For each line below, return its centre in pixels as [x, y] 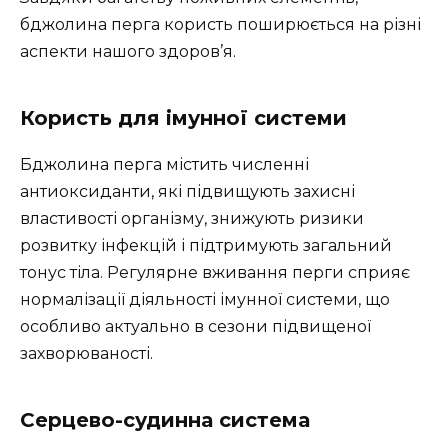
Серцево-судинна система [165, 420]
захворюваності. [86, 354]
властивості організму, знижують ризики [192, 219]
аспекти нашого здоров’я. [128, 52]
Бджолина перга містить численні [164, 165]
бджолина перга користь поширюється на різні [220, 25]
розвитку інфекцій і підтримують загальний [206, 246]
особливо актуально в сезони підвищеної [195, 327]
